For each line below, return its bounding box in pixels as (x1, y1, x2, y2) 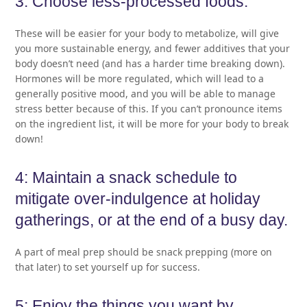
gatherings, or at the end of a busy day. (15, 211, 288, 229)
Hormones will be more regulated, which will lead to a (15, 71, 265, 85)
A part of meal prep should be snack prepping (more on (15, 245, 273, 258)
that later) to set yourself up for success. (15, 260, 201, 273)
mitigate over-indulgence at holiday (15, 190, 261, 208)
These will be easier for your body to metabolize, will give (15, 26, 280, 40)
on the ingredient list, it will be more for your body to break (15, 116, 289, 130)
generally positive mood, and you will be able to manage (15, 86, 276, 100)
